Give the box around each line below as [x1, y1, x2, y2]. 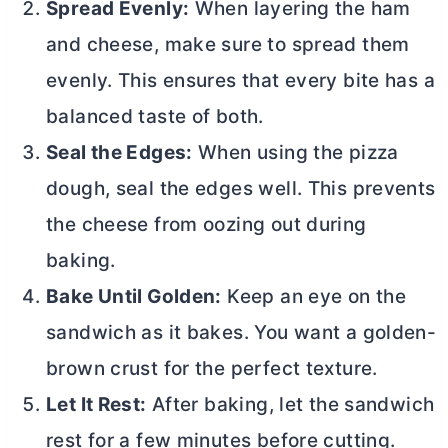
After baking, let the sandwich [146, 393, 435, 417]
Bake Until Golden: [46, 285, 222, 309]
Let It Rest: [46, 393, 147, 417]
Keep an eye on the [221, 285, 407, 309]
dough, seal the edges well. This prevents [46, 177, 436, 201]
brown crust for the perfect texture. [46, 357, 378, 381]
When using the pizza [192, 141, 399, 165]
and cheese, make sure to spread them [46, 33, 410, 57]
